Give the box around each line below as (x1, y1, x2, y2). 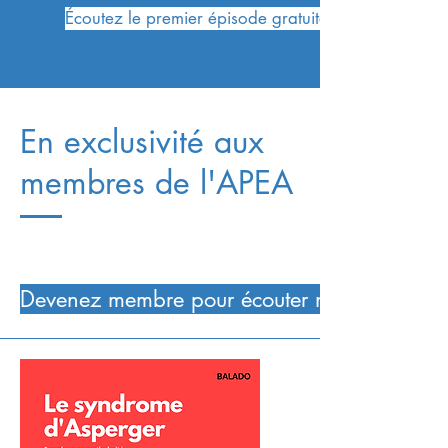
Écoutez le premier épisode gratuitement (65, 7, 363, 29)
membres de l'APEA (20, 162, 293, 203)
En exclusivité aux (20, 121, 264, 162)
